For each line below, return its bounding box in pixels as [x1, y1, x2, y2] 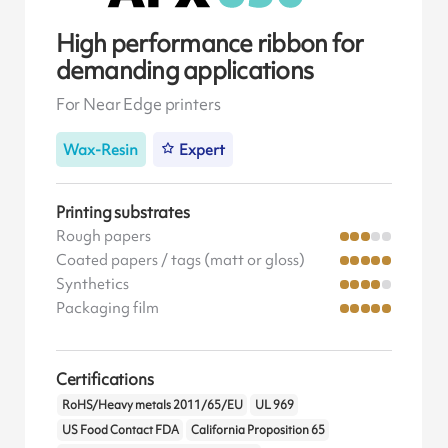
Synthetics [55, 273, 129, 294]
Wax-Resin [63, 138, 139, 159]
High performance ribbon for [55, 26, 364, 60]
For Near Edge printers [55, 93, 221, 116]
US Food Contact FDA [61, 422, 179, 439]
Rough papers [55, 225, 151, 246]
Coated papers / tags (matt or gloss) [55, 249, 305, 270]
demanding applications [55, 53, 314, 87]
